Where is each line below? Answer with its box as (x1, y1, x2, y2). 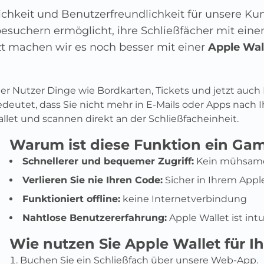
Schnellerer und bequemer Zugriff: (22, 156, 194, 167)
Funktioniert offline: (22, 193, 120, 205)
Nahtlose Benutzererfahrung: (22, 212, 167, 224)
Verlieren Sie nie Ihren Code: (22, 174, 163, 186)
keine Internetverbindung (120, 193, 247, 205)
